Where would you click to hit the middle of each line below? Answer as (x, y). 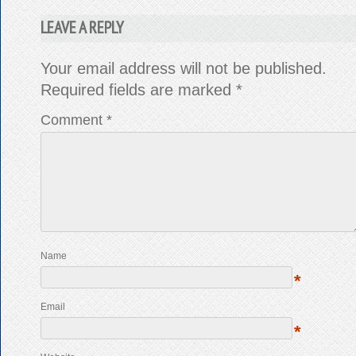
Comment (73, 120)
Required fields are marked (138, 89)
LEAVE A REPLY (82, 27)
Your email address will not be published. (183, 68)
